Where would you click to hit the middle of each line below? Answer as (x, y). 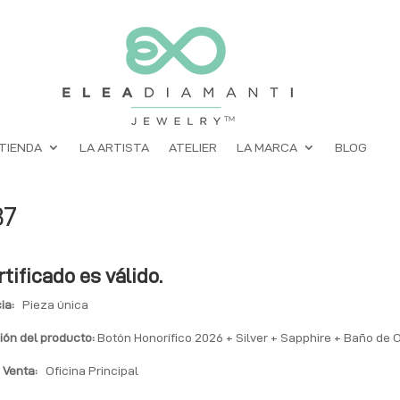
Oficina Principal (88, 371)
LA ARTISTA (114, 147)
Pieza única (52, 304)
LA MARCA (267, 147)
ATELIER (192, 147)
